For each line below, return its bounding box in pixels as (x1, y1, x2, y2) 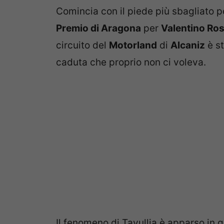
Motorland (109, 39, 157, 51)
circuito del (56, 39, 109, 51)
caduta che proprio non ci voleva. (56, 56, 206, 68)
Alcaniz (170, 39, 205, 51)
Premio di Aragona (56, 22, 141, 34)
